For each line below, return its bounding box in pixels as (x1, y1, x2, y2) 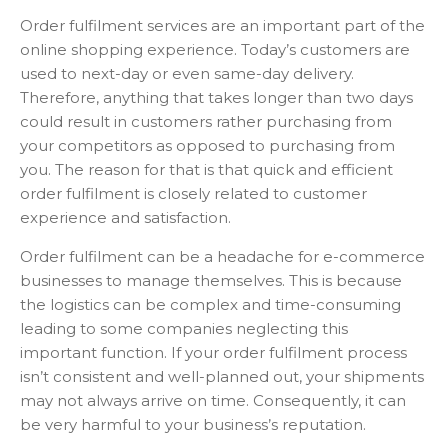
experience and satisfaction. (20, 207, 231, 227)
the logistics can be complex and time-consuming (20, 294, 401, 314)
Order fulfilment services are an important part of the (20, 15, 425, 35)
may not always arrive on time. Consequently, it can (20, 390, 406, 410)
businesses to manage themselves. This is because (20, 270, 402, 290)
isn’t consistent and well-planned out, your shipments (20, 366, 424, 386)
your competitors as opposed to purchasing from (20, 135, 395, 155)
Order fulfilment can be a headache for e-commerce (20, 246, 425, 266)
